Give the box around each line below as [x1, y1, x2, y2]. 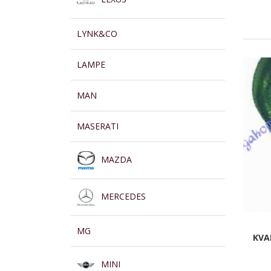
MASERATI [77, 120, 119, 132]
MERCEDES [101, 190, 146, 202]
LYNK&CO [77, 27, 117, 39]
